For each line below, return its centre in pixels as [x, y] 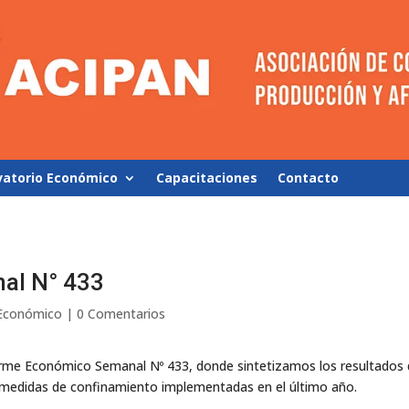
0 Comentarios [121, 313]
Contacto [309, 178]
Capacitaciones [207, 178]
